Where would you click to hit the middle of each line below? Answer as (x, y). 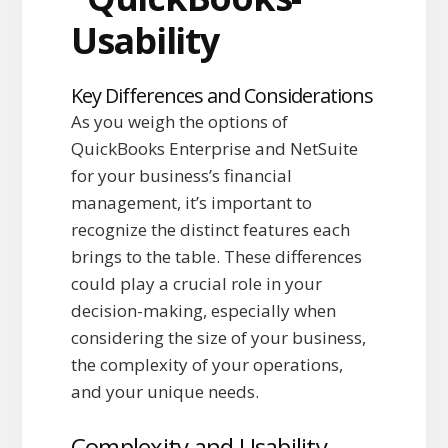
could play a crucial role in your (196, 284)
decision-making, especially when (203, 311)
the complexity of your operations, (206, 365)
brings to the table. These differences (216, 257)
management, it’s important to (191, 203)
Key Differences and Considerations (221, 96)
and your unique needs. (164, 392)
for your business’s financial (181, 176)
